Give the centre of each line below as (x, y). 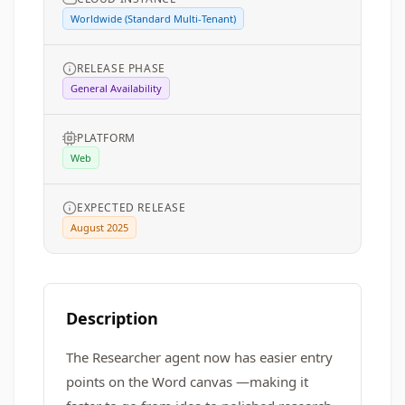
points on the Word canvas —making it (187, 381)
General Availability (116, 88)
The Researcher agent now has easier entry (199, 357)
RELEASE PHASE (121, 68)
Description (112, 318)
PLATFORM (106, 138)
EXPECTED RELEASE (132, 207)
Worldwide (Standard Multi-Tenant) (153, 19)
